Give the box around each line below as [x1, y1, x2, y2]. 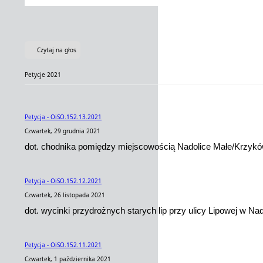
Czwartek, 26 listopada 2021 [25, 191, 105, 199]
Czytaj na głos [37, 46, 76, 54]
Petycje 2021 [25, 70, 61, 79]
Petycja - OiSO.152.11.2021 [25, 241, 102, 249]
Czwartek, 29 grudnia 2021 [25, 127, 100, 135]
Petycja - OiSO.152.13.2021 [25, 113, 102, 121]
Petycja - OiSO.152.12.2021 [25, 177, 102, 185]
